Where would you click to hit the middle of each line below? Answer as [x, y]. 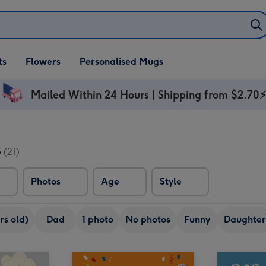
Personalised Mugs [121, 61]
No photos [148, 219]
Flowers [43, 61]
